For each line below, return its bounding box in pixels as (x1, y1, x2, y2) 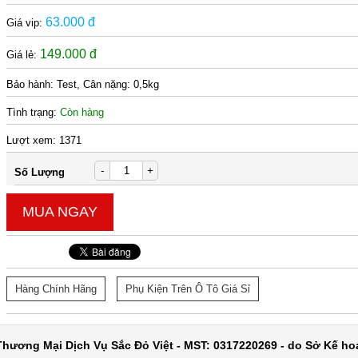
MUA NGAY (22, 204, 98, 220)
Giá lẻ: (6, 49, 41, 61)
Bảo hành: (6, 78, 58, 90)
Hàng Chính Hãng (15, 283, 97, 295)
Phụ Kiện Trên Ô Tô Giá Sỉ (125, 283, 251, 295)
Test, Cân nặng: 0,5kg (57, 78, 160, 90)
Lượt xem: (6, 134, 60, 146)
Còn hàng (60, 106, 105, 118)
